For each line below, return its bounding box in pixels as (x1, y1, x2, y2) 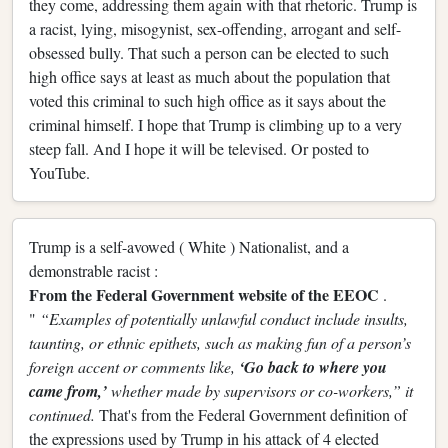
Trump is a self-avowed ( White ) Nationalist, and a (29, 235, 349, 257)
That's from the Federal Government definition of (99, 403, 407, 425)
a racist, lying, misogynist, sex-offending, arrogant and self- (29, 17, 401, 39)
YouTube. (29, 161, 90, 183)
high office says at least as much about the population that (29, 65, 390, 87)
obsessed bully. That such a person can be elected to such (29, 41, 389, 63)
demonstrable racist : (29, 259, 158, 281)
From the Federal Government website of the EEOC (29, 282, 383, 306)
